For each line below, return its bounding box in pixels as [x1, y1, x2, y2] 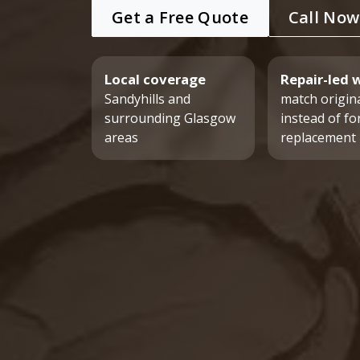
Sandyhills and [104, 89, 190, 108]
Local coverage [104, 69, 206, 88]
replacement [280, 128, 356, 146]
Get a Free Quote [112, 6, 248, 28]
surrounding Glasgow [104, 108, 235, 127]
